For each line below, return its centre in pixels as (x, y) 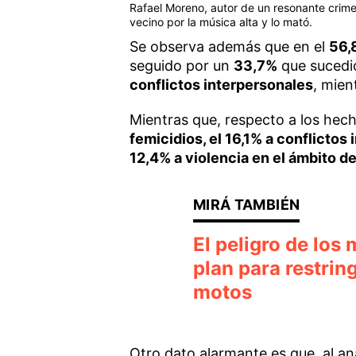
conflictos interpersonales (221, 84)
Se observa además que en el (229, 46)
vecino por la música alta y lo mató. (221, 21)
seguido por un (181, 65)
